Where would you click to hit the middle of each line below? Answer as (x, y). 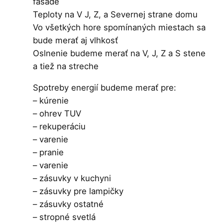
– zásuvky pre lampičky (78, 191)
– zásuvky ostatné (68, 204)
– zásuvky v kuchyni (72, 178)
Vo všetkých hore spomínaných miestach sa (119, 28)
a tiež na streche (66, 66)
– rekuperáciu (59, 127)
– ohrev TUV (57, 114)
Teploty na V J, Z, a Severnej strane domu (115, 15)
